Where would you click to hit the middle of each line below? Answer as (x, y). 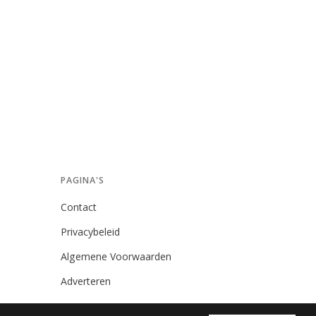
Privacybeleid (90, 232)
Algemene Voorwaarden (116, 256)
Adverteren (86, 281)
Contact (79, 207)
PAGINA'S (83, 180)
